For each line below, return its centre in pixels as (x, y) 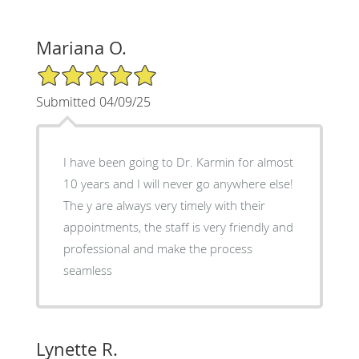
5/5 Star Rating (75, 70)
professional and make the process (157, 248)
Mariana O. (81, 47)
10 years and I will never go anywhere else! (178, 183)
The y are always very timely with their (164, 205)
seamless (87, 270)
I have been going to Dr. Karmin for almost (178, 161)
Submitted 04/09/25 (93, 101)
